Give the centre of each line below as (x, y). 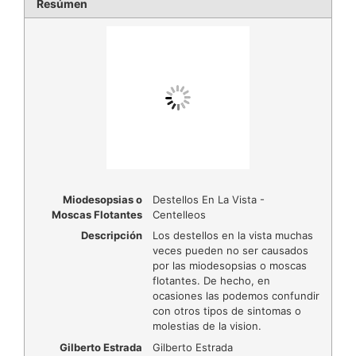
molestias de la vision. (207, 326)
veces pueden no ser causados (230, 251)
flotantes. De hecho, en (211, 281)
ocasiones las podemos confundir (236, 296)
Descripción (111, 236)
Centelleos (179, 214)
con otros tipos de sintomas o (226, 311)
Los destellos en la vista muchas (232, 236)
